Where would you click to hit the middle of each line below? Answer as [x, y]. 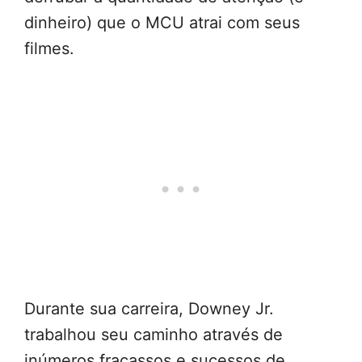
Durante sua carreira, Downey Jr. [149, 309]
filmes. [49, 49]
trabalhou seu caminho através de [154, 335]
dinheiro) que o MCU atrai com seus [162, 23]
